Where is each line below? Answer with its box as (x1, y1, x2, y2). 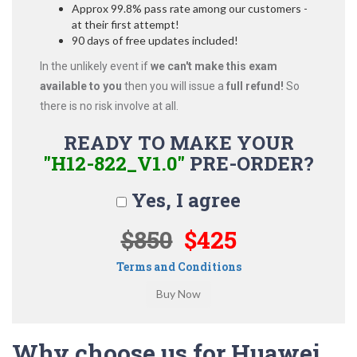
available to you (40, 80, 122, 92)
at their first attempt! (72, 18, 179, 31)
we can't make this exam (151, 60, 277, 73)
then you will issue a (122, 80, 226, 92)
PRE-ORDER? (185, 151, 314, 176)
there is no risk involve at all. (40, 100, 178, 112)
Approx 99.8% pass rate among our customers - (72, 2, 308, 15)
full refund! (226, 80, 284, 92)
